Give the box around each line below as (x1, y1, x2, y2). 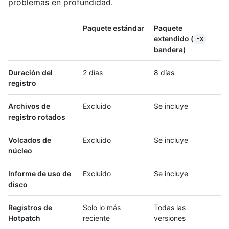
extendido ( (154, 34, 194, 43)
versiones (154, 213, 186, 222)
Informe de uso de (8, 169, 71, 178)
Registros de (8, 202, 52, 212)
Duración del (8, 67, 53, 77)
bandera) (154, 44, 186, 54)
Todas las (154, 202, 186, 212)
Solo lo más (83, 202, 121, 212)
